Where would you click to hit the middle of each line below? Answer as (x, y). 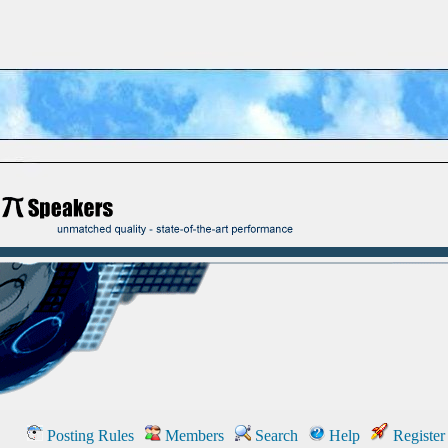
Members (192, 435)
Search (274, 435)
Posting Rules (88, 435)
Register (417, 435)
